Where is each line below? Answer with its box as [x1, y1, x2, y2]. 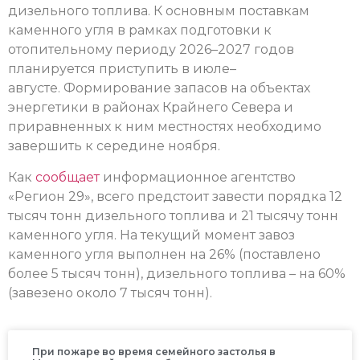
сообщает [35, 169, 100, 185]
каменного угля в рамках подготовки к [8, 22, 272, 39]
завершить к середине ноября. [8, 138, 223, 154]
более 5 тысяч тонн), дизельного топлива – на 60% [8, 265, 346, 281]
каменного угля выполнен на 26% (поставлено [8, 246, 321, 262]
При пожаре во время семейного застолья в [32, 346, 276, 358]
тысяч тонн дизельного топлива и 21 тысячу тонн [8, 207, 338, 223]
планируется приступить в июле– [8, 61, 236, 77]
